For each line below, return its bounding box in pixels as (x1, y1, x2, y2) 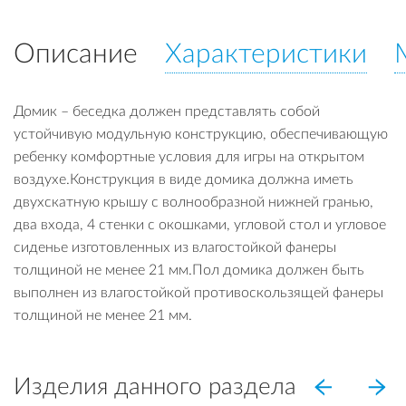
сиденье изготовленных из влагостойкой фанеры (14, 239, 336, 255)
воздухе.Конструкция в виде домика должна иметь (14, 171, 353, 187)
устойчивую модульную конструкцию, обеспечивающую (14, 126, 388, 141)
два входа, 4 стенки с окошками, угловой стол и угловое (14, 217, 386, 232)
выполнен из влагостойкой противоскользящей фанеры (14, 285, 383, 300)
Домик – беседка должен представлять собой (14, 103, 320, 119)
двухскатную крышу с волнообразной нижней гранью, (14, 194, 373, 209)
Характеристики (165, 40, 367, 68)
